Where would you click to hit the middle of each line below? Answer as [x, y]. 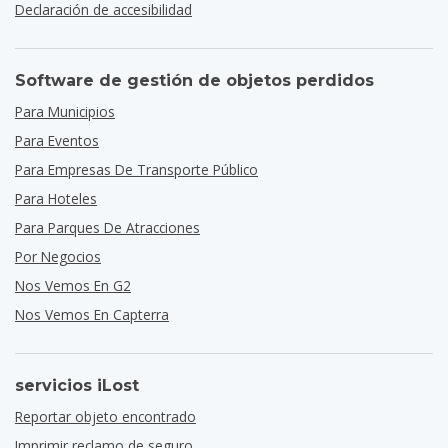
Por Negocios [58, 256]
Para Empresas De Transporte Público [136, 169]
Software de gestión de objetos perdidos [194, 80]
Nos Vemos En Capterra [92, 314]
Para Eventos [57, 140]
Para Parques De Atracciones [107, 227]
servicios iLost [77, 385]
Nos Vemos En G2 [73, 285]
